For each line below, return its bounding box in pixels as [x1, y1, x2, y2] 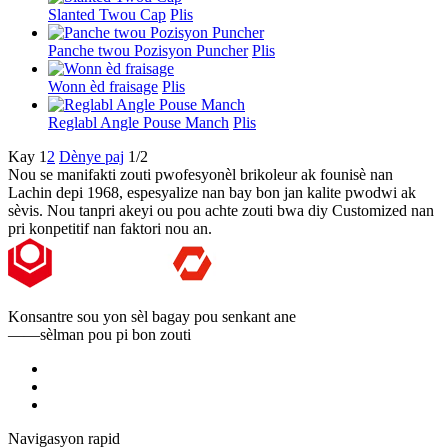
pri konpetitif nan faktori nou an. [8, 219, 212, 237]
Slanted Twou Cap [48, 5, 166, 23]
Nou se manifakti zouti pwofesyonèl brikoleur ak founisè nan [8, 165, 393, 183]
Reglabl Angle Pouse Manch [48, 113, 229, 131]
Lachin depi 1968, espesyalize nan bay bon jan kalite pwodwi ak [8, 183, 416, 201]
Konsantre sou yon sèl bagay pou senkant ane [8, 307, 296, 325]
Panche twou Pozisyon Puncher [48, 41, 248, 59]
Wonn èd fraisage [48, 77, 158, 95]
